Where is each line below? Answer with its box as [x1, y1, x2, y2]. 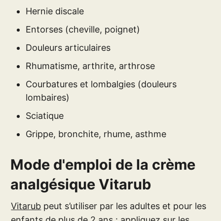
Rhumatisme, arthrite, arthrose [26, 60, 155, 71]
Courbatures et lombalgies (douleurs [26, 78, 177, 89]
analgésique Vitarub [10, 175, 151, 193]
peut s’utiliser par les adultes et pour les [41, 200, 207, 211]
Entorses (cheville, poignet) [26, 24, 141, 35]
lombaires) [26, 92, 70, 103]
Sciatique [26, 110, 64, 121]
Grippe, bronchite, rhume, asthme [26, 128, 167, 139]
